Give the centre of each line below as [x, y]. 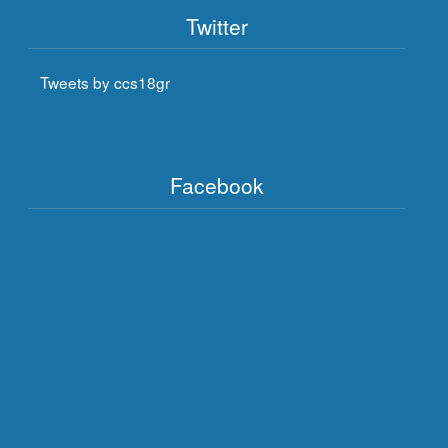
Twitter [216, 25]
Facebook [216, 185]
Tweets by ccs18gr [105, 82]
